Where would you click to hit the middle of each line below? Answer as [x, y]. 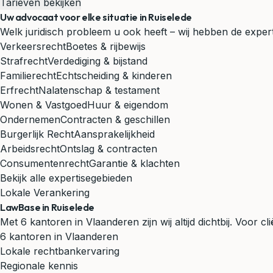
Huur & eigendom [128, 105]
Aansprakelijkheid [114, 134]
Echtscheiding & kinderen [114, 76]
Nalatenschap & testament [99, 90]
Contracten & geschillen [115, 119]
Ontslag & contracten [108, 149]
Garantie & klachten [134, 163]
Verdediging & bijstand [97, 61]
